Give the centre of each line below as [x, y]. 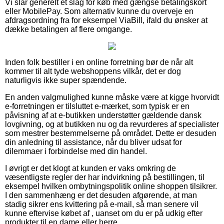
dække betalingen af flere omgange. [68, 29]
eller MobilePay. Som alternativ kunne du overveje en [99, 11]
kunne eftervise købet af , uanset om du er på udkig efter [104, 213]
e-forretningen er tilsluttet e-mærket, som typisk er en [97, 106]
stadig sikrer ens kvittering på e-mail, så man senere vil [102, 204]
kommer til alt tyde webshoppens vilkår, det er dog [93, 71]
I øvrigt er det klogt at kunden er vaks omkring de [90, 168]
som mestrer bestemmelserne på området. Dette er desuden [111, 133]
